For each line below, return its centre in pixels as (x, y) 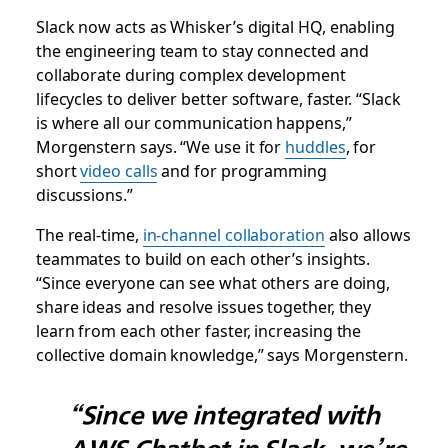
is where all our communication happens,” (193, 122)
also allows (367, 234)
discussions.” (84, 194)
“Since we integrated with (223, 415)
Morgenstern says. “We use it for (160, 146)
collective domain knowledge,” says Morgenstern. (222, 354)
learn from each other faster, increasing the (198, 330)
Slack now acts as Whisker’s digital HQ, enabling (215, 26)
